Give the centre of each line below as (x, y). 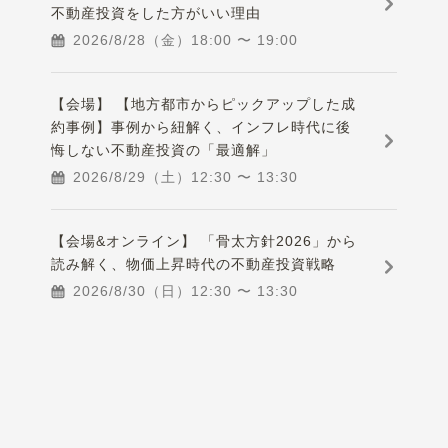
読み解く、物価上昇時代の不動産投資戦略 (194, 264)
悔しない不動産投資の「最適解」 (164, 150)
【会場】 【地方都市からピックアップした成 (204, 104)
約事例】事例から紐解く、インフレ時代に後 (201, 127)
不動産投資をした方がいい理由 (156, 13)
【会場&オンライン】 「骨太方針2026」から (204, 241)
